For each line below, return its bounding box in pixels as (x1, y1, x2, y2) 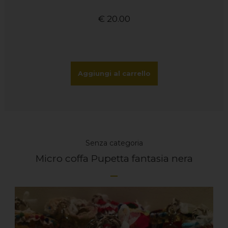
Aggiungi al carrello (77, 69, 151, 78)
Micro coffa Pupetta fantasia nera (35, 153, 193, 165)
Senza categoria (85, 138, 143, 148)
